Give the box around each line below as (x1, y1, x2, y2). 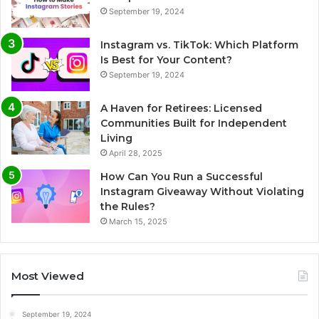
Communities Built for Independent (100, 116, 287, 130)
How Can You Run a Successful (100, 169, 263, 183)
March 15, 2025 (109, 216, 167, 226)
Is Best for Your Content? (100, 53, 232, 66)
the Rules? (100, 199, 155, 213)
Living (100, 131, 132, 145)
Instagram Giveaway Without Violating (100, 184, 304, 198)
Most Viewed (11, 268, 84, 283)
